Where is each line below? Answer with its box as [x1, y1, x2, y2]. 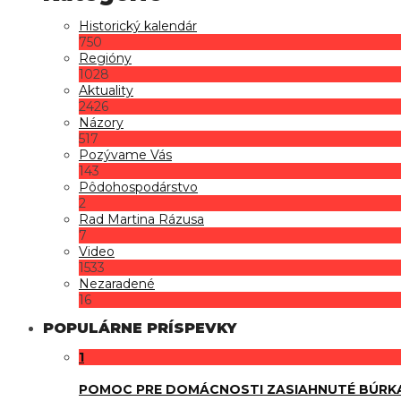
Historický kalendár [79, 18, 197, 35]
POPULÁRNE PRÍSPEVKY [43, 320, 236, 337]
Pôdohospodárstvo [79, 179, 198, 196]
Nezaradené [79, 276, 155, 293]
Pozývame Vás [79, 147, 172, 164]
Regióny [79, 50, 132, 67]
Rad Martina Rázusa [79, 211, 204, 228]
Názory [79, 115, 124, 132]
